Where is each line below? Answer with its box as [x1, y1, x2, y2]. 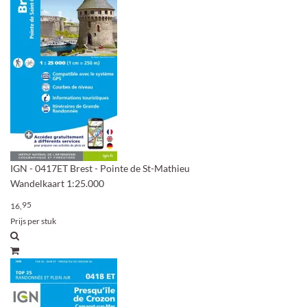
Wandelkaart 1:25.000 [10, 177, 104, 189]
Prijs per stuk [10, 216, 56, 226]
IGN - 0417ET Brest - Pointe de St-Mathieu [10, 162, 190, 174]
